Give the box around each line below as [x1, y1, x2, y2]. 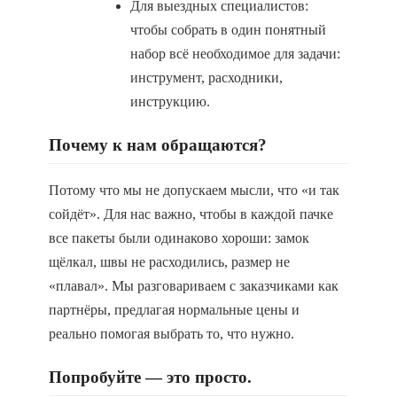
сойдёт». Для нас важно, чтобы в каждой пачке [49, 206, 333, 222]
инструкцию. [130, 94, 210, 109]
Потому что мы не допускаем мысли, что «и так [49, 183, 339, 198]
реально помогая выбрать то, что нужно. [49, 326, 294, 341]
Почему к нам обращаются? [49, 136, 267, 154]
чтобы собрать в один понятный [130, 22, 326, 37]
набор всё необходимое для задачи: [130, 46, 340, 61]
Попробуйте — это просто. [49, 368, 252, 386]
